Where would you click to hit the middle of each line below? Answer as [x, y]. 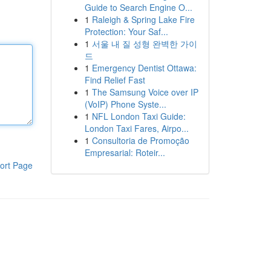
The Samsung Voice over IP [145, 92]
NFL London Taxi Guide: [139, 116]
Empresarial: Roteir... [125, 152]
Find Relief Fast [115, 80]
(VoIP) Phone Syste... [125, 104]
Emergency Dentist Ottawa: [144, 68]
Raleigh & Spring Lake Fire [143, 19]
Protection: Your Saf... [126, 31]
